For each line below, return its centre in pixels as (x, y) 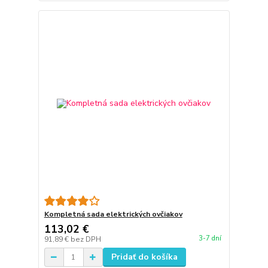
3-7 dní (210, 238)
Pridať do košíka (144, 257)
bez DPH (86, 240)
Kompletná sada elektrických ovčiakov (113, 214)
